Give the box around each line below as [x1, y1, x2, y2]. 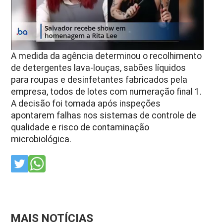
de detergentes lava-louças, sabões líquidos [11, 62, 186, 73]
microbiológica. [11, 134, 72, 144]
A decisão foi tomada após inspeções [11, 98, 161, 109]
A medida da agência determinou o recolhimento [11, 51, 202, 61]
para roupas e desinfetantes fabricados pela [11, 74, 188, 85]
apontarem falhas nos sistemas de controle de [11, 110, 197, 120]
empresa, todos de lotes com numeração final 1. [11, 86, 202, 97]
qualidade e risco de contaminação [11, 122, 150, 132]
